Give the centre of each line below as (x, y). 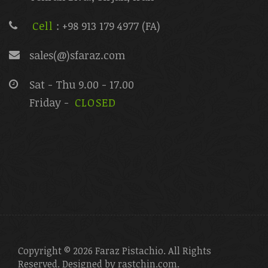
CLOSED (96, 102)
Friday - (51, 102)
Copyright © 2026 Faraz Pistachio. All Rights (115, 250)
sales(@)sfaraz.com (77, 55)
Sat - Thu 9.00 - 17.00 (82, 84)
